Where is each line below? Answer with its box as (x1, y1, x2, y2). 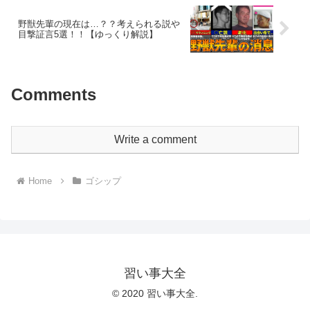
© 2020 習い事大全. (112, 288, 198, 300)
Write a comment (113, 133, 197, 145)
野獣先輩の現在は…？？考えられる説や (18, 18, 180, 29)
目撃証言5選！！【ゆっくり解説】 (18, 28, 158, 39)
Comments (11, 84, 96, 104)
